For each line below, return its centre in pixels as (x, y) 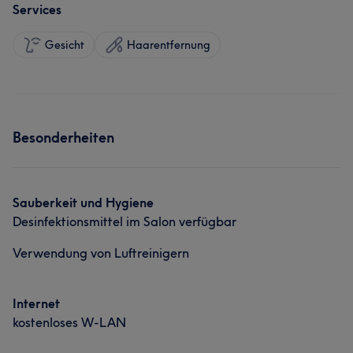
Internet (36, 303)
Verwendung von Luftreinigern (101, 253)
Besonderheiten (63, 137)
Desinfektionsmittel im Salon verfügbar (124, 221)
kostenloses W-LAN (69, 322)
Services (37, 9)
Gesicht (65, 45)
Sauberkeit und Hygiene (83, 203)
